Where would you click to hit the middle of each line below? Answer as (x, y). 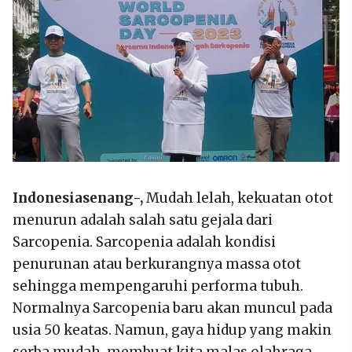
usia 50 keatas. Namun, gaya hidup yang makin (172, 330)
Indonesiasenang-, (79, 198)
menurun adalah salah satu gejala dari (143, 220)
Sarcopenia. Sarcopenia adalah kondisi (144, 242)
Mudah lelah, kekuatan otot (240, 198)
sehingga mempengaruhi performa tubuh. (158, 286)
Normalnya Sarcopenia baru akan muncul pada (172, 308)
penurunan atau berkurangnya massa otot (157, 264)
